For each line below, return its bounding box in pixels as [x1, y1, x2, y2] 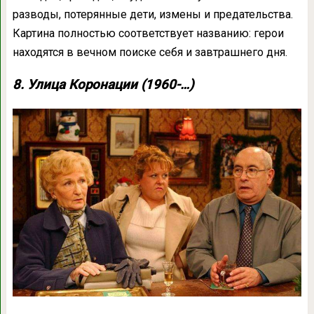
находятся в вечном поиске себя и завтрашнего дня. [12, 45, 287, 59]
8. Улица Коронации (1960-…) [12, 76, 194, 93]
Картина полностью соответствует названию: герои [12, 26, 284, 40]
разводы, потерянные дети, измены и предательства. [12, 7, 293, 21]
